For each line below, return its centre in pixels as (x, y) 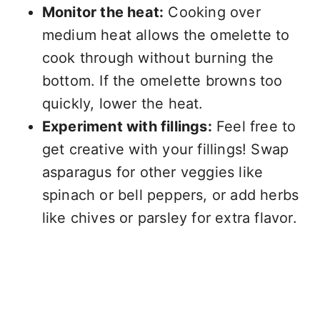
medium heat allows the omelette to (166, 35)
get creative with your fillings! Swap (165, 150)
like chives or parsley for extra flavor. (169, 218)
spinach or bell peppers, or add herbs (170, 195)
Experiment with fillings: (127, 127)
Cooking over (212, 12)
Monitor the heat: (103, 12)
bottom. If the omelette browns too (162, 81)
